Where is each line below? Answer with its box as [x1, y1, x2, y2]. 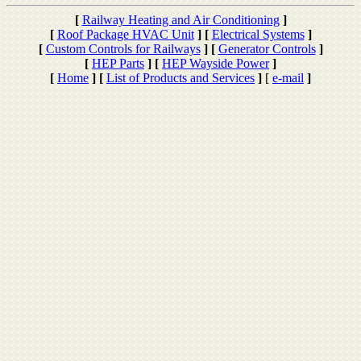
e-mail [272, 70, 304, 85]
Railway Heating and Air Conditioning [81, 12, 280, 27]
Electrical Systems [211, 27, 305, 41]
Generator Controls [218, 41, 316, 56]
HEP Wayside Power [162, 56, 269, 70]
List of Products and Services [106, 70, 255, 85]
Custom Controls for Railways [45, 41, 201, 56]
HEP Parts [92, 56, 144, 70]
